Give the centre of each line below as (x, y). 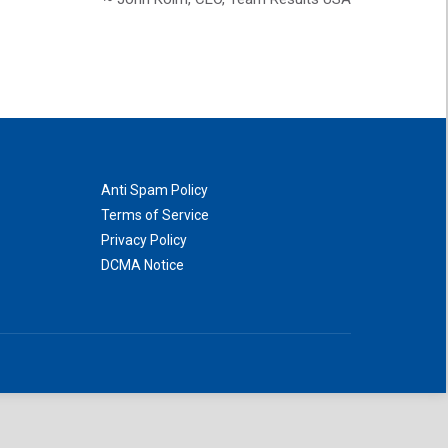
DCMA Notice (142, 265)
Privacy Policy (144, 240)
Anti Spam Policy (154, 190)
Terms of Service (155, 215)
